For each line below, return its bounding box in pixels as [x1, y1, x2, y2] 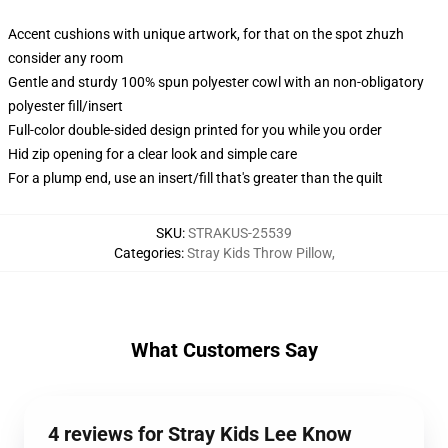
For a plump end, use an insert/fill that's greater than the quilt [8, 170, 383, 186]
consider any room [8, 50, 123, 66]
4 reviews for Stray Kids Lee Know [48, 422, 352, 446]
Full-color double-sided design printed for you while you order [8, 122, 382, 138]
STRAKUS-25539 [188, 225, 292, 241]
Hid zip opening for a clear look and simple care [8, 146, 297, 162]
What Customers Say [130, 338, 318, 362]
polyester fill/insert [8, 98, 123, 114]
